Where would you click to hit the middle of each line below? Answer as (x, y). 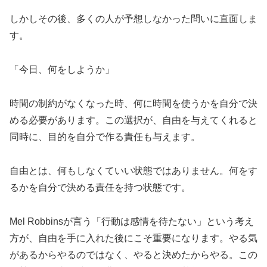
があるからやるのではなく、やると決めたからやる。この (133, 254)
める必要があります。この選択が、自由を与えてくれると (133, 120)
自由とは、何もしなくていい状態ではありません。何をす (133, 170)
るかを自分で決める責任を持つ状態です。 (100, 187)
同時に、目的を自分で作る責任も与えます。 (105, 137)
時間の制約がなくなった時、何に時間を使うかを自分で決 (133, 103)
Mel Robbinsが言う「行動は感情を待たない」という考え (132, 221)
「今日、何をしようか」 (62, 70)
